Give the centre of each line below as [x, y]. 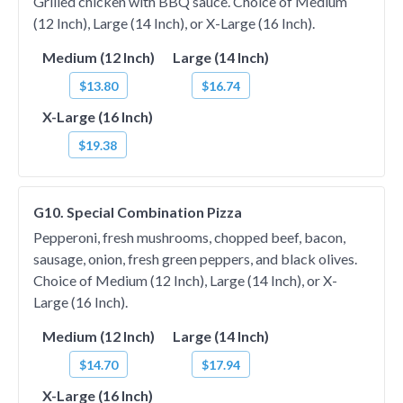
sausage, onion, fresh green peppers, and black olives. [195, 259]
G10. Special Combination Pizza [138, 212]
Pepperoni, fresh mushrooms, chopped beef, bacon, [189, 237]
